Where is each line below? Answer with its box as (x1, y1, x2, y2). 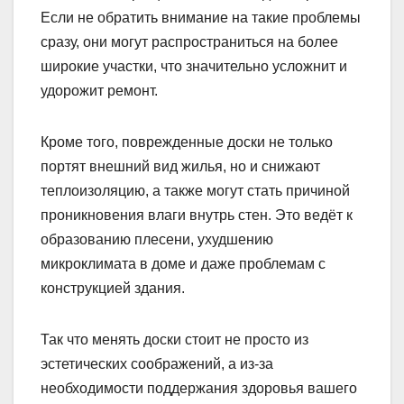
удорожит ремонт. (41, 83, 158, 99)
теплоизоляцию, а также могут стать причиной (41, 183, 350, 199)
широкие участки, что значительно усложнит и (41, 59, 347, 75)
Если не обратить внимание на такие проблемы (41, 10, 361, 26)
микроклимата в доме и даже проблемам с (41, 256, 326, 272)
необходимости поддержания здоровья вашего (41, 381, 357, 397)
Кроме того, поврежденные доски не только (41, 134, 333, 151)
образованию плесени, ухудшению (41, 232, 273, 248)
